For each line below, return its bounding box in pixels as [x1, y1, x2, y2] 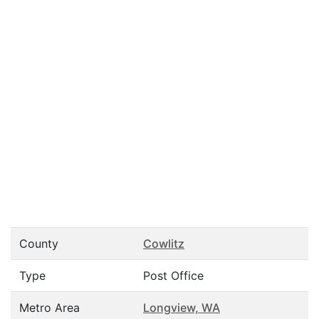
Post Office [143, 268, 204, 283]
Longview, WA [143, 300, 220, 315]
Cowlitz [143, 236, 184, 251]
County [19, 236, 58, 251]
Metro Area [19, 300, 80, 315]
